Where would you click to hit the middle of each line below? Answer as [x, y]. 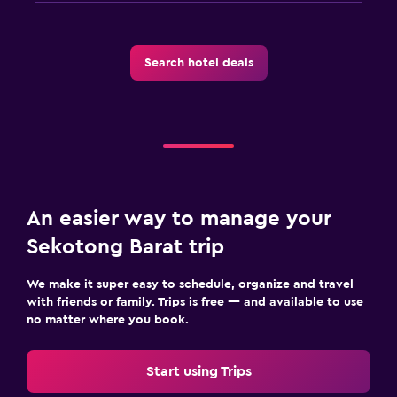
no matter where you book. [108, 319]
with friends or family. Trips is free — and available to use [195, 302]
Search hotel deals [198, 62]
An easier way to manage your [179, 218]
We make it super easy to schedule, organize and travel [190, 284]
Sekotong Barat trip [125, 247]
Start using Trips [198, 371]
